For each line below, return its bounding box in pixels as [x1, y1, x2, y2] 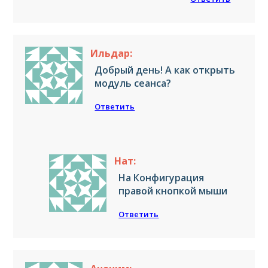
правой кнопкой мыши [118, 184, 228, 197]
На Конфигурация [118, 170, 205, 184]
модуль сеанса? [95, 76, 172, 90]
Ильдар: [90, 46, 133, 60]
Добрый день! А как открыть [95, 63, 236, 77]
